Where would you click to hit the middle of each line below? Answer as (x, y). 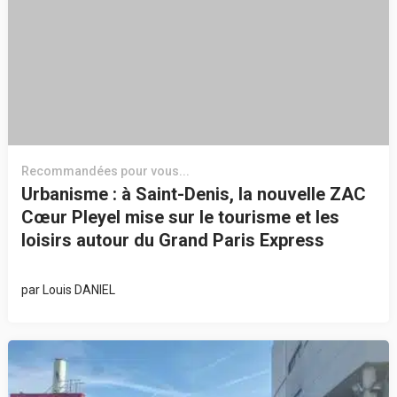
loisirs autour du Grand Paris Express (172, 240)
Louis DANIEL (78, 289)
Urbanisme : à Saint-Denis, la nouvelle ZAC (193, 194)
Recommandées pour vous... (105, 171)
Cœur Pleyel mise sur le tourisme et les (180, 217)
